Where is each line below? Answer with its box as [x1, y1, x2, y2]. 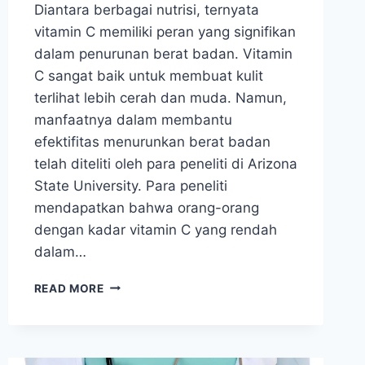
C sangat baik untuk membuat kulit [33, 67, 263, 84]
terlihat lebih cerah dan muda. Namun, [33, 89, 287, 106]
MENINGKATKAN [103, 328, 200, 342]
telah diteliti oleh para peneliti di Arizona [33, 155, 297, 172]
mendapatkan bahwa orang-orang [33, 199, 259, 216]
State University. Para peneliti [33, 177, 227, 194]
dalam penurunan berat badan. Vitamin [33, 45, 292, 62]
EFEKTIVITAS [103, 345, 181, 359]
